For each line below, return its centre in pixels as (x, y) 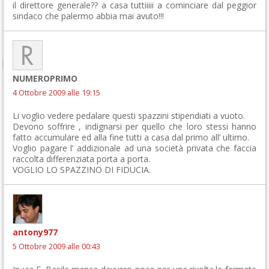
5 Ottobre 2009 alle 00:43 (56, 246)
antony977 (35, 232)
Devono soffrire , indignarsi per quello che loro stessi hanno (134, 126)
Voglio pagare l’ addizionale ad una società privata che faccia (134, 148)
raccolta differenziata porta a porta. (81, 159)
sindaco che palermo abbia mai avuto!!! (88, 16)
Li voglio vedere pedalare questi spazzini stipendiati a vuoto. (129, 116)
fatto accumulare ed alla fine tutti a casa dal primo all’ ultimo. (131, 137)
